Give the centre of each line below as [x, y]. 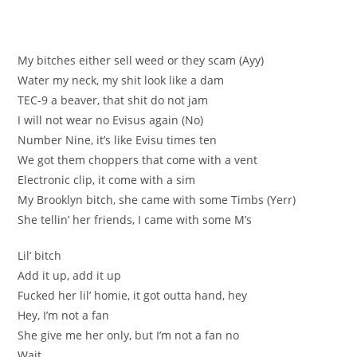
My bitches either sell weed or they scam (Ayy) [141, 60]
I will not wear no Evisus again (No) [111, 120]
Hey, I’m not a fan [64, 315]
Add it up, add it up [70, 275]
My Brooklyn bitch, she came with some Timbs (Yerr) [157, 199]
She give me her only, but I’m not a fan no [129, 335]
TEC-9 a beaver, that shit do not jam [113, 100]
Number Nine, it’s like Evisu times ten [118, 139]
